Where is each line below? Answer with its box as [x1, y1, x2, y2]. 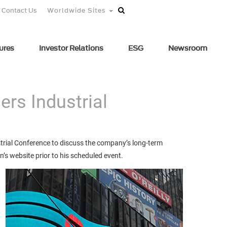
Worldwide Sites [47, 6, 108, 15]
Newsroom [168, 43, 207, 54]
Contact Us [2, 6, 37, 15]
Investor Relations [39, 43, 103, 54]
